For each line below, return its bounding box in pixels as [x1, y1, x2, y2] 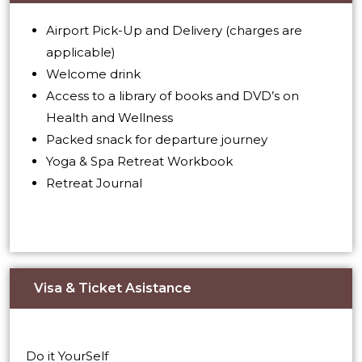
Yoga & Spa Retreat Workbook [46, 153, 233, 169]
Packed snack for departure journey [46, 131, 267, 147]
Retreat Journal [46, 175, 142, 191]
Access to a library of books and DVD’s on [46, 87, 299, 103]
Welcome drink [46, 65, 141, 82]
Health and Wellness [46, 109, 173, 125]
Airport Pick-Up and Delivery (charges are [46, 22, 302, 38]
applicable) [46, 44, 116, 60]
